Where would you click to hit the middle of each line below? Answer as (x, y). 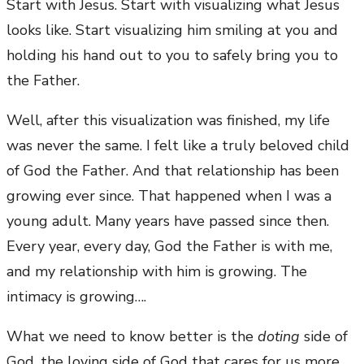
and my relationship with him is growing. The (157, 272)
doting (279, 337)
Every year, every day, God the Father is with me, (169, 247)
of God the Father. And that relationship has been (173, 171)
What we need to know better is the (132, 337)
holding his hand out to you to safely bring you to (172, 56)
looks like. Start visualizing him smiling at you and (172, 30)
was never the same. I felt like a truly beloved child (178, 146)
